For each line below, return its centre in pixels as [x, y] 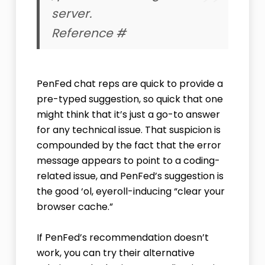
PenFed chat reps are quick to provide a [130, 84]
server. [71, 14]
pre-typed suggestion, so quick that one [130, 99]
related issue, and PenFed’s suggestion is [130, 176]
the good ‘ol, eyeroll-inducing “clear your [130, 192]
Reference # [88, 33]
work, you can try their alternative [115, 253]
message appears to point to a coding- [128, 161]
